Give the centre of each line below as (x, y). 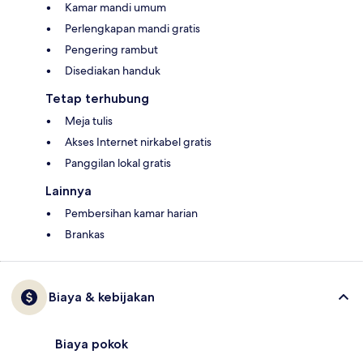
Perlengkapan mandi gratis (132, 29)
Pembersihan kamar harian (131, 214)
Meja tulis (89, 121)
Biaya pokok (92, 344)
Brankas (85, 235)
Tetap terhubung (97, 99)
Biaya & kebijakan (102, 297)
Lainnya (68, 191)
